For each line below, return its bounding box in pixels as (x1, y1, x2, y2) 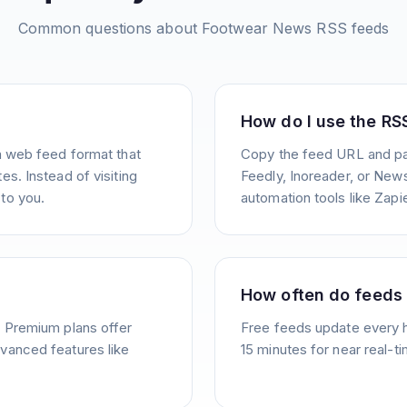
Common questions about (17, 19, 202, 37)
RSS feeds (312, 19, 390, 37)
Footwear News (202, 19, 313, 37)
